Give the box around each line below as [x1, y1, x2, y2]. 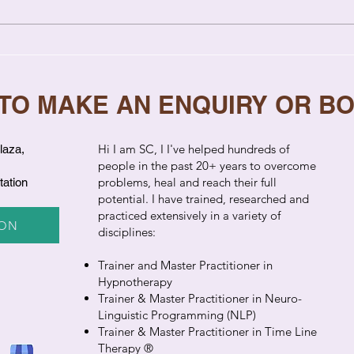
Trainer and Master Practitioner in [98, 258, 273, 273]
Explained [66, 73, 134, 90]
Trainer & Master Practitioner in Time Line [98, 324, 317, 340]
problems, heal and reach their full [98, 175, 277, 190]
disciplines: [98, 224, 156, 240]
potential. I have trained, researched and [98, 191, 309, 207]
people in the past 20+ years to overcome [98, 158, 316, 174]
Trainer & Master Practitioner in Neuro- [98, 291, 302, 307]
